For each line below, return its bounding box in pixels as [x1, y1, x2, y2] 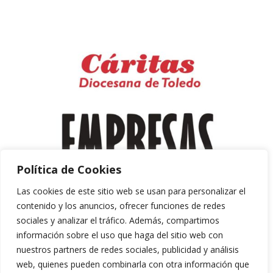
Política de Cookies [16, 162, 121, 177]
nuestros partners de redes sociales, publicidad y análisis [16, 244, 239, 255]
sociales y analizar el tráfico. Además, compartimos [16, 214, 219, 226]
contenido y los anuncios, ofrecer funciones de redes [16, 200, 225, 211]
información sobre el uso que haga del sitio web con [16, 229, 223, 241]
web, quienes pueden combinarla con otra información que [16, 258, 249, 270]
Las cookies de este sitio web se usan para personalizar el [16, 185, 246, 197]
